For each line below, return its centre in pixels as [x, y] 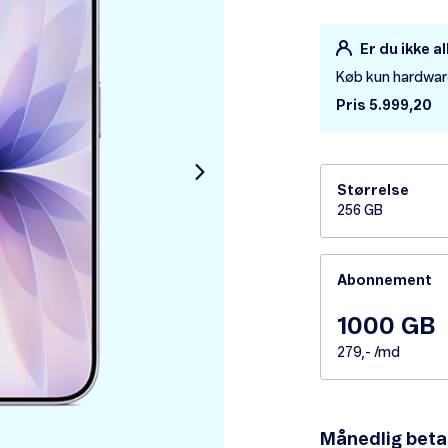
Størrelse [373, 191]
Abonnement [384, 281]
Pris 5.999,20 [384, 106]
